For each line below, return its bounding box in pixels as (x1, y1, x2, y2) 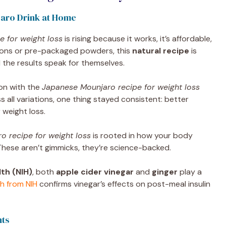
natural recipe (132, 45, 189, 56)
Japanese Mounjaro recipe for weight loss (42, 81, 200, 92)
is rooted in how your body (91, 130, 193, 141)
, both (32, 166, 56, 177)
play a (178, 166, 202, 177)
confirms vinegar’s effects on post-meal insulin (37, 178, 210, 189)
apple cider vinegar (56, 166, 134, 177)
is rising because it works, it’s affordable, (63, 33, 212, 44)
